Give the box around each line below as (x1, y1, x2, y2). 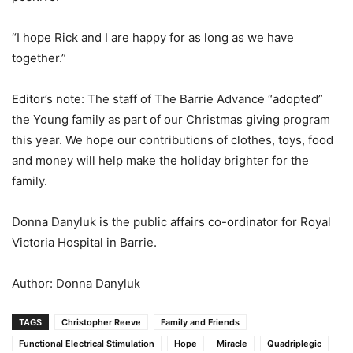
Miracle (217, 338, 247, 349)
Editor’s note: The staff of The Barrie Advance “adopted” (12, 91, 323, 106)
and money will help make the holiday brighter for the (12, 153, 309, 168)
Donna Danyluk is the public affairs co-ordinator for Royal (12, 214, 331, 229)
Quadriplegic (267, 338, 321, 349)
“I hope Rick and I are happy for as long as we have (12, 30, 294, 45)
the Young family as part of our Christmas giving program (12, 112, 330, 127)
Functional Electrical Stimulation (19, 338, 154, 349)
